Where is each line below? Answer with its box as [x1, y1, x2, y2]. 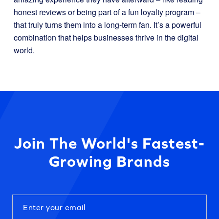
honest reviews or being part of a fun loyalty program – [14, 6, 200, 18]
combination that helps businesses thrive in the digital [14, 32, 198, 43]
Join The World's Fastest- [14, 134, 205, 152]
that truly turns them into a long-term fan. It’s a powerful [14, 19, 201, 30]
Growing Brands [49, 152, 170, 170]
